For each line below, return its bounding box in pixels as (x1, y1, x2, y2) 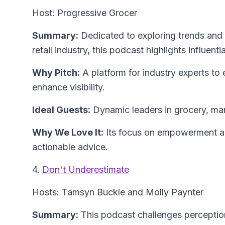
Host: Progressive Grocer (32, 8, 137, 19)
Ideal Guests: (32, 104, 90, 116)
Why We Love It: (32, 127, 103, 138)
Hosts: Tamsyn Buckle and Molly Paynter (32, 187, 203, 198)
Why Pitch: (32, 67, 80, 78)
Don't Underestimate (42, 164, 129, 175)
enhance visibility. (32, 82, 105, 93)
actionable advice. (32, 142, 108, 153)
